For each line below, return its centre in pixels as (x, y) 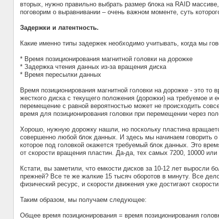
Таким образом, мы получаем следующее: (83, 200)
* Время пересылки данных (60, 75)
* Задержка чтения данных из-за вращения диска (93, 67)
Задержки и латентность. (59, 28)
